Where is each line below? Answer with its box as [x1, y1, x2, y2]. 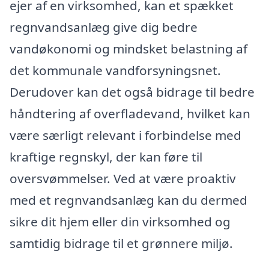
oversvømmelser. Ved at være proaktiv [10, 170, 236, 187]
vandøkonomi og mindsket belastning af [10, 40, 247, 58]
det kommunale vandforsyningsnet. [10, 62, 221, 79]
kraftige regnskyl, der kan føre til [10, 148, 202, 166]
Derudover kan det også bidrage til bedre [10, 83, 255, 101]
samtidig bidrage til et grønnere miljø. [10, 235, 233, 252]
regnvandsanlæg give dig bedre [10, 19, 198, 36]
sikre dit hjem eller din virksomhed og [10, 213, 231, 231]
